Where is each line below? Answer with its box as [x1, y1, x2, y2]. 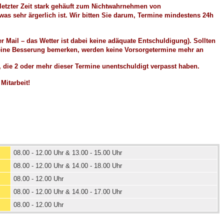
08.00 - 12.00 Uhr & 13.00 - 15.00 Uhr [13, 149, 122, 156]
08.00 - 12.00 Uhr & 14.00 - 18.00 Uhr [13, 162, 122, 169]
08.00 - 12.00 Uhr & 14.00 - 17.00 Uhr [13, 188, 122, 195]
